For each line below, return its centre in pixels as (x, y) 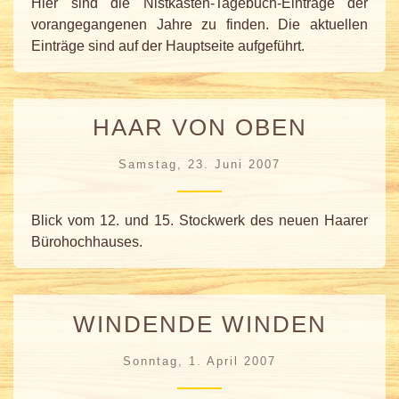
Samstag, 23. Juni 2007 (199, 165)
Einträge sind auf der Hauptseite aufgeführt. (168, 45)
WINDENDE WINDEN (199, 324)
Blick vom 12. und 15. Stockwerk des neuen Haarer (199, 221)
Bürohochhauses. (87, 242)
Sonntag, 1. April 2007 (199, 361)
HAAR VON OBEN (199, 128)
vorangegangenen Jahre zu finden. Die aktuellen (199, 24)
